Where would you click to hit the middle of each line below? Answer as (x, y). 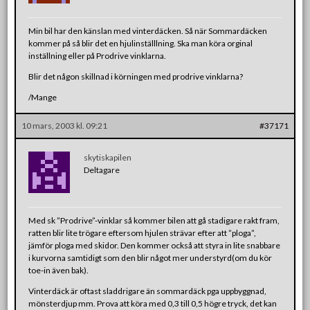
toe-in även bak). (59, 270)
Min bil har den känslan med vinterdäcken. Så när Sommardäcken (148, 30)
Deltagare (102, 170)
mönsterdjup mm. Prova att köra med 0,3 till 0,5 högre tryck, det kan (153, 303)
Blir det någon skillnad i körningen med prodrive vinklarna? (136, 76)
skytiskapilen (108, 157)
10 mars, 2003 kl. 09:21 (65, 125)
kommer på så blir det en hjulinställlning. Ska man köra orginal (141, 43)
